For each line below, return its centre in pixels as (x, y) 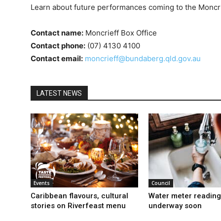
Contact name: (57, 33)
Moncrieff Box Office (121, 33)
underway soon (175, 205)
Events (42, 183)
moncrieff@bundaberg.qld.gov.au (143, 58)
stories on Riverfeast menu (78, 205)
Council (161, 183)
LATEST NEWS (59, 93)
